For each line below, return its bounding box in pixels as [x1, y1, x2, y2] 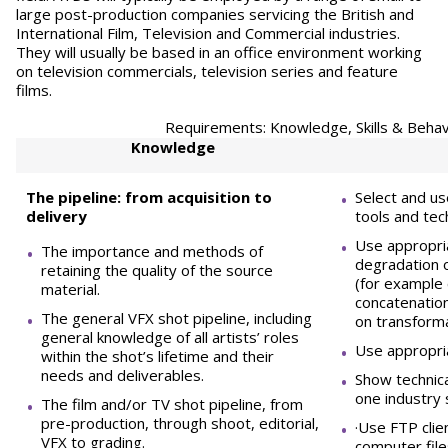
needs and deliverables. [41, 365, 204, 385]
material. [41, 279, 100, 299]
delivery [26, 206, 87, 226]
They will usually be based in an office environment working [16, 42, 422, 62]
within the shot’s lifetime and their [41, 346, 274, 366]
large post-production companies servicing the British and [16, 4, 414, 24]
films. [16, 80, 52, 100]
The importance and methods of [41, 241, 263, 261]
